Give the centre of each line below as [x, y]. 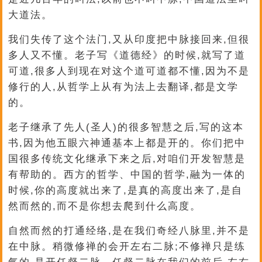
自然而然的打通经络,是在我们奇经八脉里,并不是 [129, 231]
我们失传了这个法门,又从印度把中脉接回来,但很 [129, 39]
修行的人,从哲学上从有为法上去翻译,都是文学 [124, 87]
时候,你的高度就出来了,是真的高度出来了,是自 [126, 190]
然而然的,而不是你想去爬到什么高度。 [105, 206]
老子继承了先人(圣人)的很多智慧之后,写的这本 [126, 127]
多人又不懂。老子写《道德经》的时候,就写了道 [127, 55]
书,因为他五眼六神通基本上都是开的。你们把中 [127, 143]
